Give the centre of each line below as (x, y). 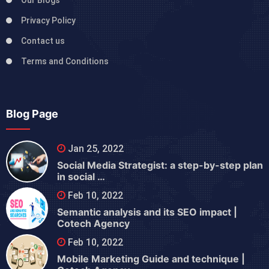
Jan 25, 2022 (95, 149)
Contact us (43, 41)
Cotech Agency (93, 224)
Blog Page (32, 114)
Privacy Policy (48, 21)
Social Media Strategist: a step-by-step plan (160, 165)
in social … (81, 177)
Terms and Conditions (65, 62)
